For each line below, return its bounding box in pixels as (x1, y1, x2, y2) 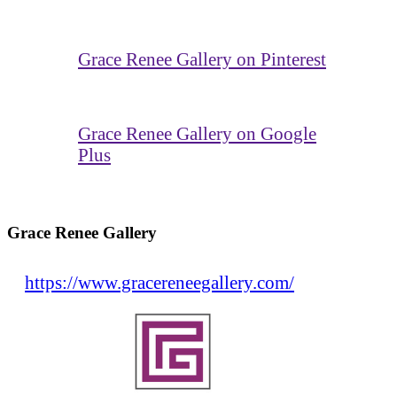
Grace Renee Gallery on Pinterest (78, 48, 326, 69)
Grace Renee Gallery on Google (78, 122, 316, 144)
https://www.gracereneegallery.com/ (25, 272, 294, 293)
